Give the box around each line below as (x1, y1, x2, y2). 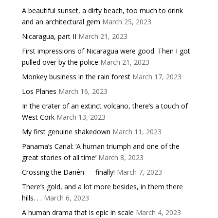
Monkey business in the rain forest (21, 72, 130, 81)
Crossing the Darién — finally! (21, 167, 115, 177)
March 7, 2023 (116, 167, 162, 177)
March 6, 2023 (43, 193, 89, 202)
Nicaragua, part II (21, 31, 76, 41)
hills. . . (21, 193, 42, 202)
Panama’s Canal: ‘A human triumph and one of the (21, 141, 180, 151)
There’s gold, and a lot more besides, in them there (21, 182, 183, 191)
